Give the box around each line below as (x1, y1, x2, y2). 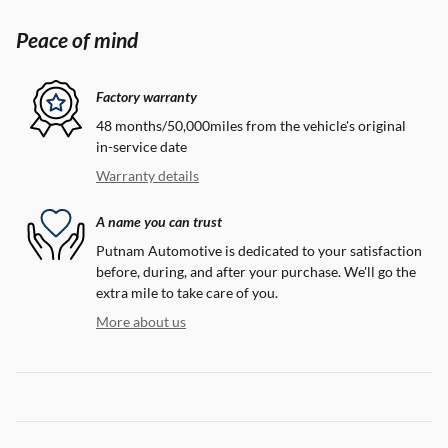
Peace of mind (16, 27, 138, 53)
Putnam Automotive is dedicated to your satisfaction (96, 242, 422, 260)
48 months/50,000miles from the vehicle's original (96, 117, 406, 135)
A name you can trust (96, 212, 222, 230)
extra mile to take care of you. (96, 284, 278, 302)
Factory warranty (96, 87, 197, 105)
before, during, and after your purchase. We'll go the (96, 263, 416, 281)
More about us (96, 313, 186, 331)
